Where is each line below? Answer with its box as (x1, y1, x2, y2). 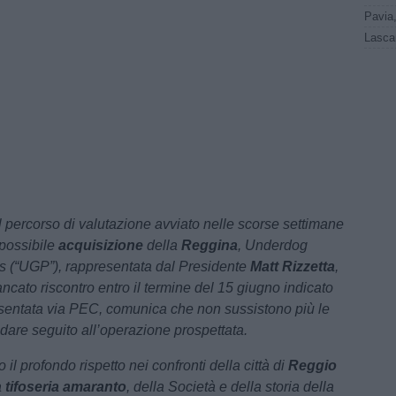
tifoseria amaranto (5, 379, 127, 394)
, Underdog (238, 238, 308, 253)
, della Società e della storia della (126, 379, 335, 394)
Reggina (181, 238, 239, 253)
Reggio (288, 358, 338, 373)
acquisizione (58, 238, 144, 253)
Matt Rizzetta (250, 259, 336, 274)
